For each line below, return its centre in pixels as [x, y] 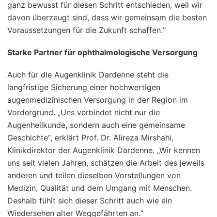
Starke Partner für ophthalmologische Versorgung [102, 52]
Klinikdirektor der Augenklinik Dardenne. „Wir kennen [104, 150]
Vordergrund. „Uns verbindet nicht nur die [84, 112]
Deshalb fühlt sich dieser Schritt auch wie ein [90, 200]
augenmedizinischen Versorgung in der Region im [98, 100]
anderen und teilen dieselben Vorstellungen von [94, 175]
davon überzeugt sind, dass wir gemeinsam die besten [107, 17]
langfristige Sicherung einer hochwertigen [84, 87]
